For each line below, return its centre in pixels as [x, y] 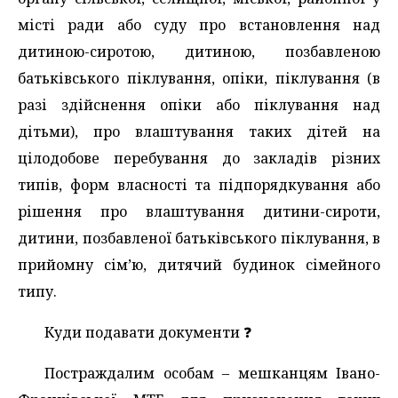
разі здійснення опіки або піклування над [199, 104]
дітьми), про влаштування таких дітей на [199, 131]
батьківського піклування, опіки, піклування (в [199, 78]
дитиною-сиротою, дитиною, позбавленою [199, 51]
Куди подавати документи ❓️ [148, 332]
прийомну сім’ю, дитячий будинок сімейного [199, 264]
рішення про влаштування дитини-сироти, [199, 211]
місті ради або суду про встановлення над [199, 24]
